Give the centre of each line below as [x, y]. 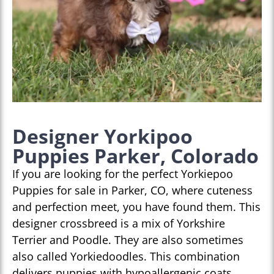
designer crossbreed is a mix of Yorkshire [119, 224]
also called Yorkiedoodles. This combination [126, 257]
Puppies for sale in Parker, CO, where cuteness [132, 191]
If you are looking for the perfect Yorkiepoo [123, 174]
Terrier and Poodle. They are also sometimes [128, 240]
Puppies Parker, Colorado [135, 156]
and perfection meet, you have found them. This [136, 207]
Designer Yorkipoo [102, 136]
